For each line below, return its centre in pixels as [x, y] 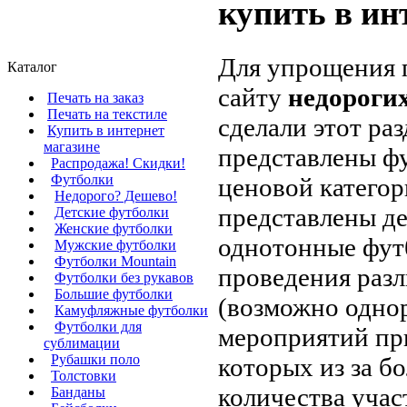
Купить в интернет [106, 130]
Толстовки [84, 376]
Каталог [32, 67]
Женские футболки [114, 228]
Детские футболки [112, 212]
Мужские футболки [115, 245]
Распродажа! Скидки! [118, 163]
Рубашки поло [95, 359]
